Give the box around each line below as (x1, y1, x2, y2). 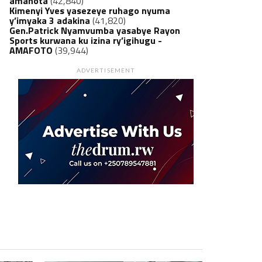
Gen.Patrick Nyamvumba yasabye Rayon (9, 23, 180, 37)
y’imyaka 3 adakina (9, 13, 90, 27)
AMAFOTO (9, 43, 53, 57)
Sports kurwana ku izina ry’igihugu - (9, 33, 162, 47)
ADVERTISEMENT (77, 67, 135, 74)
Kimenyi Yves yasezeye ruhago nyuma (9, 4, 170, 18)
